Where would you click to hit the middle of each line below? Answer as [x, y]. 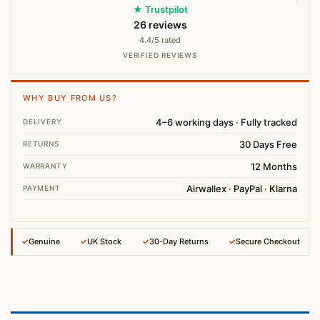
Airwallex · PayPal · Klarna [242, 189]
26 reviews [160, 25]
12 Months [274, 167]
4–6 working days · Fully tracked [226, 122]
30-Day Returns [179, 242]
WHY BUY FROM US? [70, 98]
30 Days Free [268, 145]
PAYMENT [42, 188]
